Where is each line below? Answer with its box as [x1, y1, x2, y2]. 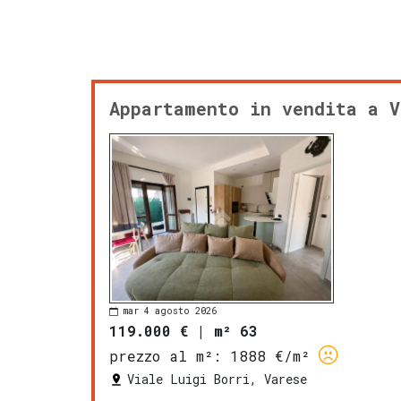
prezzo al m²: [109, 346, 221, 366]
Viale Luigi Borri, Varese [127, 371, 307, 388]
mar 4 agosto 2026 [124, 305, 217, 318]
